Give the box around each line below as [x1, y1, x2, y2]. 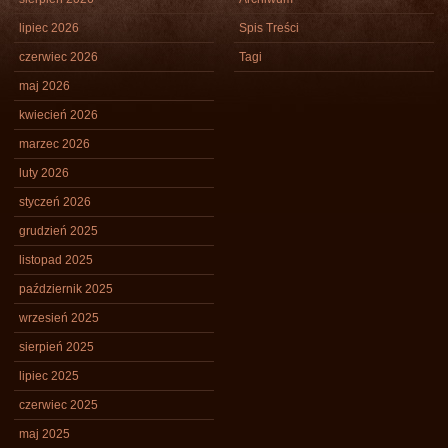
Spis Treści [239, 21, 299, 35]
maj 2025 [19, 427, 70, 441]
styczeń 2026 [19, 195, 91, 209]
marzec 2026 [19, 137, 90, 151]
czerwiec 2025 [19, 398, 98, 412]
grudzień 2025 [19, 224, 98, 238]
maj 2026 [19, 79, 70, 93]
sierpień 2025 [19, 340, 94, 354]
